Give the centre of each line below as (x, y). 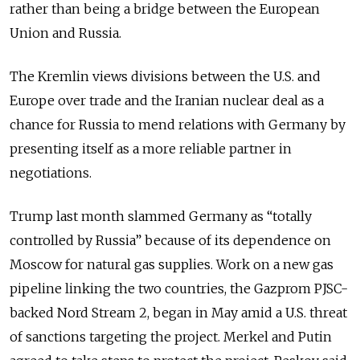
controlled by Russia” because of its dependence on (170, 241)
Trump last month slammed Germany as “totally (161, 217)
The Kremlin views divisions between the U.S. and (165, 77)
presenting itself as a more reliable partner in (151, 149)
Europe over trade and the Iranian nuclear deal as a (167, 101)
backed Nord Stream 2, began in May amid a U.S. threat (178, 313)
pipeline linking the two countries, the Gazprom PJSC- (179, 289)
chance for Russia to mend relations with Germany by (178, 125)
